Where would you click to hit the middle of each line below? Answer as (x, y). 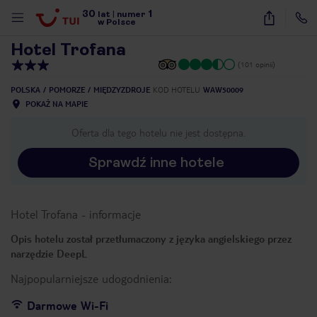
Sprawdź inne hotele (156, 162)
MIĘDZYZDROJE (122, 90)
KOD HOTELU (177, 90)
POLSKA (25, 90)
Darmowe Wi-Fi (68, 305)
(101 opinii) (257, 64)
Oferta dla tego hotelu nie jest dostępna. (158, 132)
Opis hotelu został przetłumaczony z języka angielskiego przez (151, 238)
